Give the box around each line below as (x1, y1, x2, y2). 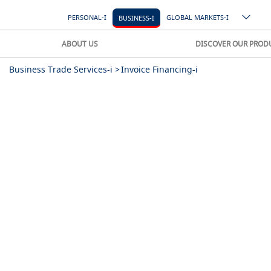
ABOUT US (62, 38, 98, 49)
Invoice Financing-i (121, 64, 198, 75)
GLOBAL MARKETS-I (166, 13, 229, 22)
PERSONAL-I (68, 13, 106, 22)
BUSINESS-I (119, 13, 154, 22)
